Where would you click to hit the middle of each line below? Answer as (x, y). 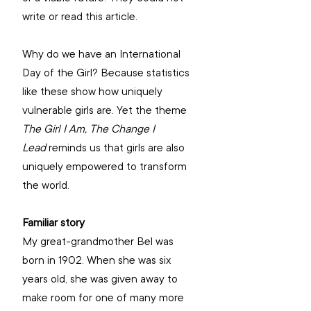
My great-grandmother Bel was (99, 241)
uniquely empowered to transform (106, 166)
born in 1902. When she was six (98, 260)
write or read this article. (81, 16)
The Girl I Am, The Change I (90, 129)
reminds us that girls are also (117, 148)
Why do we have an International (103, 54)
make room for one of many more (104, 297)
